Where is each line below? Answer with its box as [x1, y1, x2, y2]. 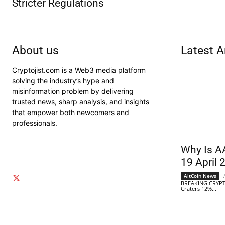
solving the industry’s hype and [12, 76, 114, 85]
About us [12, 44, 59, 58]
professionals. [12, 119, 57, 128]
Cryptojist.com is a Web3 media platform [12, 66, 146, 75]
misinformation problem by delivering [12, 87, 134, 96]
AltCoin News [184, 172, 216, 180]
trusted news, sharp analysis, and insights [12, 97, 149, 106]
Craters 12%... [181, 185, 216, 193]
